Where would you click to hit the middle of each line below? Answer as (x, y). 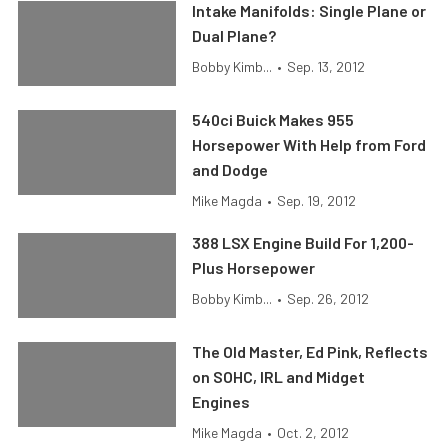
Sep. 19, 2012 (317, 201)
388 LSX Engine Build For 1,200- (303, 243)
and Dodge (230, 170)
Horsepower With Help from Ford (309, 145)
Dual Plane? (234, 36)
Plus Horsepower (254, 268)
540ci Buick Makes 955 (273, 120)
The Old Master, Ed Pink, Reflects (310, 352)
